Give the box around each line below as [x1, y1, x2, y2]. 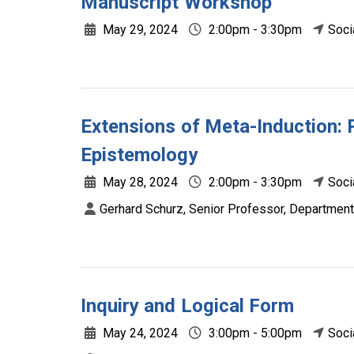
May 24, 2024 [100, 326, 178, 341]
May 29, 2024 [100, 22, 178, 37]
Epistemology [81, 144, 198, 166]
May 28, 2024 [100, 175, 178, 190]
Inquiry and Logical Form [81, 295, 295, 317]
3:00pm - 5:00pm [205, 326, 302, 341]
